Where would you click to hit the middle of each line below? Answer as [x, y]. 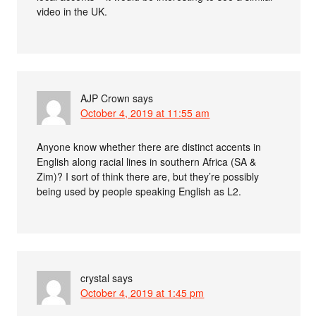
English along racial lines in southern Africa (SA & [147, 161]
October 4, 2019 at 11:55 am [145, 113]
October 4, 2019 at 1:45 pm [142, 292]
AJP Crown [105, 98]
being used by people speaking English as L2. [139, 191]
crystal [95, 278]
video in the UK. [72, 11]
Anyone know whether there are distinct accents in [149, 146]
